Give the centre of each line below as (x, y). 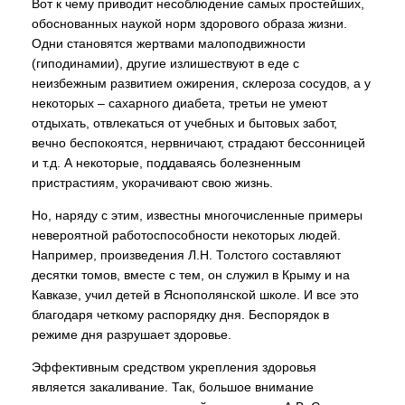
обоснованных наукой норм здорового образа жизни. (189, 24)
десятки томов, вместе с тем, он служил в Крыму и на (191, 275)
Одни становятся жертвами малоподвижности (169, 43)
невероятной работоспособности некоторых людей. (186, 235)
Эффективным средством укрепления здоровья (174, 367)
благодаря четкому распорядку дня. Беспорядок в (180, 315)
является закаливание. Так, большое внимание (173, 387)
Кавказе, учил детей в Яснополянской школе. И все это (195, 295)
